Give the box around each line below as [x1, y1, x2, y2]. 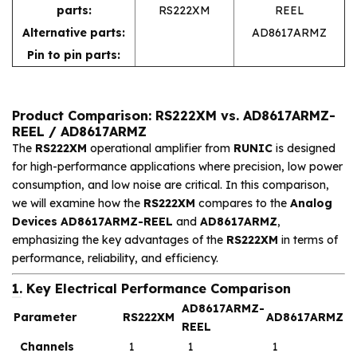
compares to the [195, 196, 290, 211]
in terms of [278, 233, 338, 248]
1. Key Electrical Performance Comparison [12, 280, 291, 297]
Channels [20, 339, 74, 355]
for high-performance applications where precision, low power [12, 159, 343, 175]
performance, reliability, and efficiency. [12, 251, 218, 266]
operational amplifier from [87, 141, 233, 156]
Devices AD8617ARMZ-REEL [12, 214, 173, 229]
